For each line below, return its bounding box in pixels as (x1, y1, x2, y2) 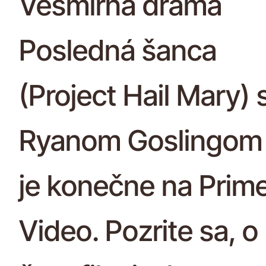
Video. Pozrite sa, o (19, 213, 258, 248)
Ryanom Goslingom (19, 122, 262, 158)
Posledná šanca (19, 32, 217, 68)
